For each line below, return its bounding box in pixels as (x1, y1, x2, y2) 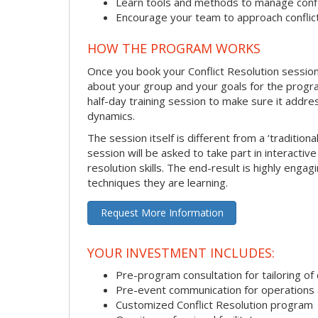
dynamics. (87, 109, 135, 124)
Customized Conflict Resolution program (116, 297, 313, 312)
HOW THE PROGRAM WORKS (87, 40, 261, 57)
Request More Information (100, 206, 224, 220)
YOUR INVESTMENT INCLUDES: (87, 243, 275, 261)
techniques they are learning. (87, 175, 228, 190)
